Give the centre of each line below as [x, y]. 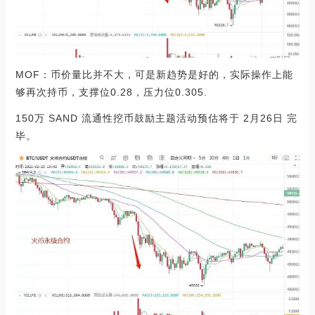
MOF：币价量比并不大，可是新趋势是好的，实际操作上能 [154, 75]
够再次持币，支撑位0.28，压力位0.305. [111, 92]
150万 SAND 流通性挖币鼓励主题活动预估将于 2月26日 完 [156, 118]
